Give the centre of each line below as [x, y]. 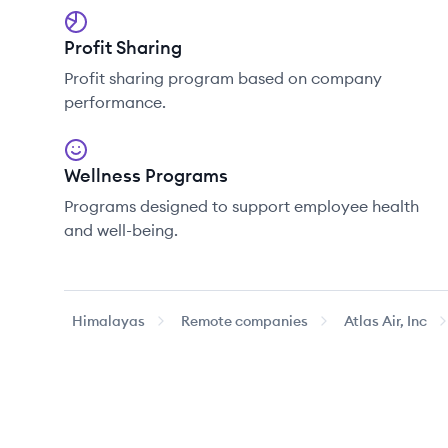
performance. [115, 102]
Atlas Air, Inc [385, 321]
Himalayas [108, 321]
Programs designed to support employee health [241, 206]
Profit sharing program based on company [223, 78]
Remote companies [244, 321]
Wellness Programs [146, 175]
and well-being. [121, 230]
